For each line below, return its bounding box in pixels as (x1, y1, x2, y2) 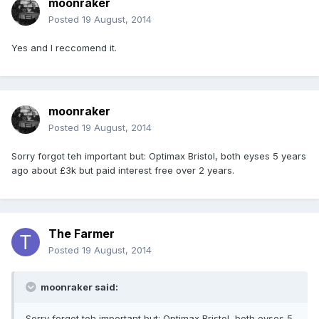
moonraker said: (38, 281, 118, 293)
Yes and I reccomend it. (11, 42, 117, 54)
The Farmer (48, 226, 115, 241)
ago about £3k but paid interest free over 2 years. (11, 164, 234, 177)
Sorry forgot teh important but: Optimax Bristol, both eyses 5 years (11, 150, 306, 162)
